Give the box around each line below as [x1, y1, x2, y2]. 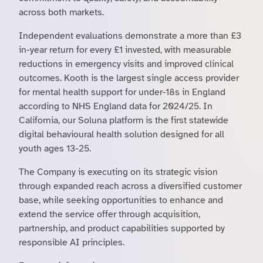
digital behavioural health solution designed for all [19, 129, 224, 140]
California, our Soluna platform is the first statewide [19, 114, 228, 126]
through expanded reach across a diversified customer [19, 180, 242, 192]
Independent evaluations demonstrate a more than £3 [19, 30, 241, 42]
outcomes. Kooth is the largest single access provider [19, 72, 239, 84]
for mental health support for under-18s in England [19, 86, 225, 98]
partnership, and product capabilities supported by [19, 222, 225, 234]
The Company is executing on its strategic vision [19, 166, 218, 178]
